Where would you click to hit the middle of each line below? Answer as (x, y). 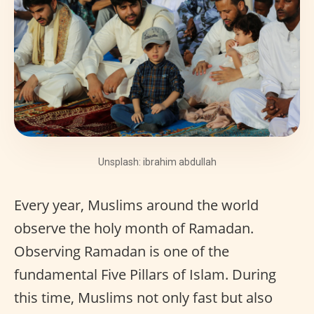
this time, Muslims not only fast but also (143, 298)
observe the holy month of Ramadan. (134, 228)
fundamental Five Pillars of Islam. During (145, 274)
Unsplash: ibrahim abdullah (157, 162)
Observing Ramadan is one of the (122, 251)
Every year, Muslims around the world (136, 205)
